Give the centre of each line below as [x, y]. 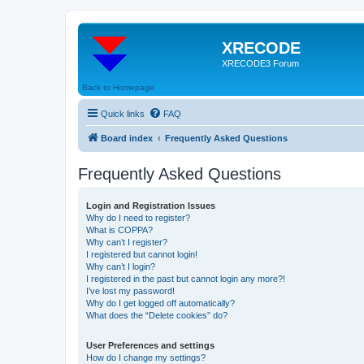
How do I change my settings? [146, 357]
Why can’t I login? [121, 266]
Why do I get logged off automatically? [160, 303]
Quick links [123, 113]
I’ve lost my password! [130, 290]
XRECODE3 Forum [260, 63]
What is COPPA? [119, 230]
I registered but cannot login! [142, 254]
